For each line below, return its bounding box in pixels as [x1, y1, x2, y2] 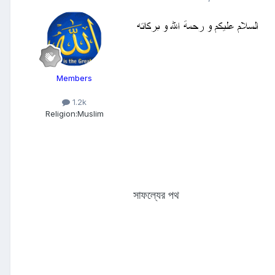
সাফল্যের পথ [133, 188, 179, 201]
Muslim [77, 109, 104, 119]
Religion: [45, 109, 77, 119]
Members [56, 73, 92, 83]
